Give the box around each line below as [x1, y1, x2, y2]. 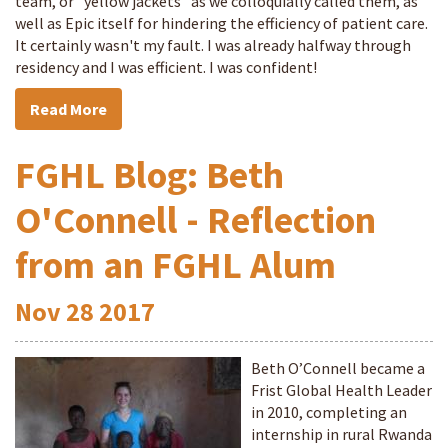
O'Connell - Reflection [15, 196, 376, 243]
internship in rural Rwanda [251, 424, 432, 444]
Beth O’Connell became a [251, 358, 425, 378]
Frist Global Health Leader [251, 380, 432, 400]
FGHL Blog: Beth [15, 151, 284, 198]
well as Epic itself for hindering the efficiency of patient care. [15, 13, 428, 33]
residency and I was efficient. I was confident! [15, 57, 317, 77]
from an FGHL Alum [15, 241, 336, 288]
